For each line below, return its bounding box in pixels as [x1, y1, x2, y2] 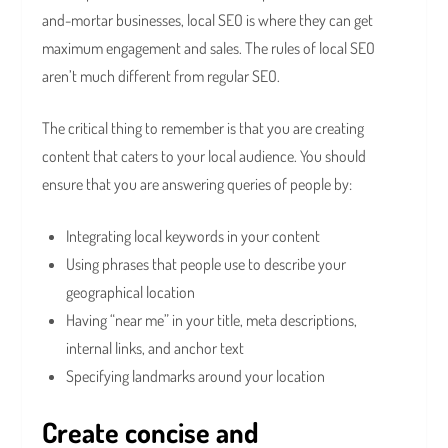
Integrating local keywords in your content [66, 226, 321, 247]
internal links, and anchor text [66, 338, 245, 359]
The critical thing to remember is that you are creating [42, 118, 365, 139]
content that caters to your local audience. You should [42, 146, 367, 167]
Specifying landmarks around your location [66, 366, 326, 387]
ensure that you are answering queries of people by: [42, 174, 353, 195]
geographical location [66, 282, 196, 303]
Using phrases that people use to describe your [66, 254, 347, 275]
